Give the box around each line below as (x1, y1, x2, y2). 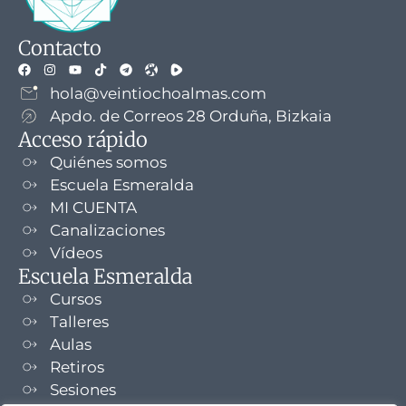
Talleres (50, 312, 109, 331)
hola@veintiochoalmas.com (50, 83, 266, 102)
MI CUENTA (50, 198, 137, 217)
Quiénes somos (50, 152, 167, 171)
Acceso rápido (18, 126, 148, 152)
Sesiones (50, 380, 116, 399)
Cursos (50, 289, 101, 308)
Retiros (50, 357, 104, 376)
